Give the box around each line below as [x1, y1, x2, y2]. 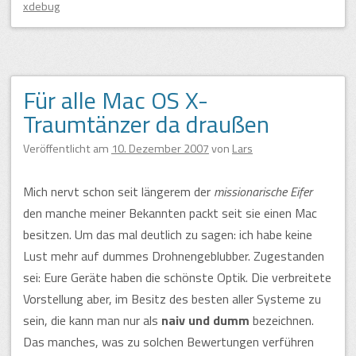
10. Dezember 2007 [111, 139, 209, 157]
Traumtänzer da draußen [23, 105, 269, 142]
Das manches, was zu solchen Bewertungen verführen [23, 331, 314, 351]
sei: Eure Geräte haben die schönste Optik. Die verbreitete [23, 267, 331, 287]
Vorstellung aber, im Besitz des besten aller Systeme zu [23, 288, 321, 308]
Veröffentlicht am [23, 139, 111, 157]
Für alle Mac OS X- [23, 81, 208, 118]
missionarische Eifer [214, 181, 312, 201]
